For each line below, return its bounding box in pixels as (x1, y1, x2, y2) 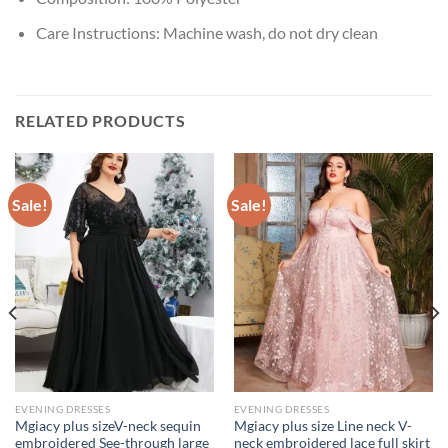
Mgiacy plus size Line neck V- (233, 417, 412, 434)
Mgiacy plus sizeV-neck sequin (14, 417, 201, 434)
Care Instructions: (35, 22, 163, 42)
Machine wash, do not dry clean (162, 22, 378, 42)
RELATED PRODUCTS (15, 111, 186, 131)
